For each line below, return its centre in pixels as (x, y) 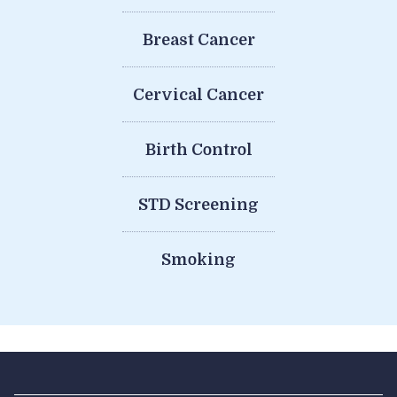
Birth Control (198, 149)
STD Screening (198, 204)
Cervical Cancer (198, 94)
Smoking (198, 259)
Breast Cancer (198, 39)
